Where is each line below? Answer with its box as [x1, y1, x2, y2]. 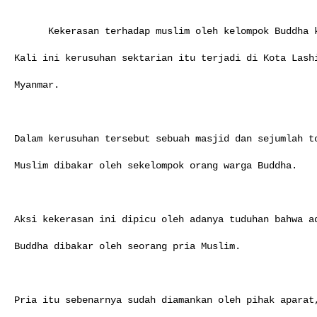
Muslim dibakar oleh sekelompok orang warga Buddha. [14, 159, 297, 171]
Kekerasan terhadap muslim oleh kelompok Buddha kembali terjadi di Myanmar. [14, 25, 48, 37]
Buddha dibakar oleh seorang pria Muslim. [14, 240, 241, 252]
